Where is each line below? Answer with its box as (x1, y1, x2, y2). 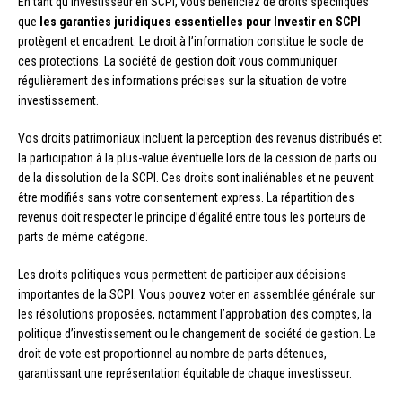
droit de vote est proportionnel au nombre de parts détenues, (18, 345, 327, 361)
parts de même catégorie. (18, 229, 148, 244)
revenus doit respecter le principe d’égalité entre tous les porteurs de (18, 209, 366, 224)
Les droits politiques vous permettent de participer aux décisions (18, 267, 346, 282)
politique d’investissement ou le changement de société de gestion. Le (18, 326, 376, 341)
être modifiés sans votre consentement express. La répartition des (18, 189, 354, 205)
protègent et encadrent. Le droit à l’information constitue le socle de (18, 33, 363, 48)
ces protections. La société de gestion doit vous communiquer (18, 53, 337, 68)
